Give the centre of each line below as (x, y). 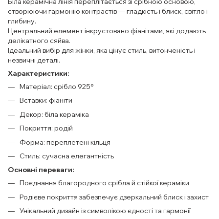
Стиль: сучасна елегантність (67, 156)
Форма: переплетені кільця (65, 142)
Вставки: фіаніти (46, 100)
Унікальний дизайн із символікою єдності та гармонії (105, 211)
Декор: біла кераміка (54, 114)
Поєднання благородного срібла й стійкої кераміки (104, 183)
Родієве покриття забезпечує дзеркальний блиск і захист (114, 197)
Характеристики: (39, 73)
